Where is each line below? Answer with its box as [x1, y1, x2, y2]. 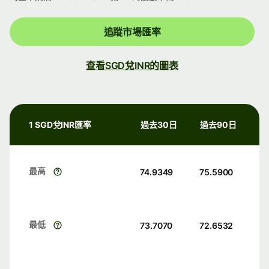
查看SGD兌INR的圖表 [86, 59, 178, 72]
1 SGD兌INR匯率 [29, 119, 92, 130]
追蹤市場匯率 [103, 26, 161, 38]
